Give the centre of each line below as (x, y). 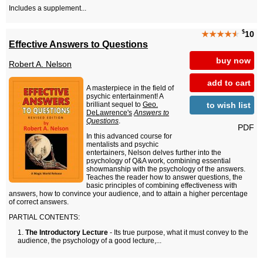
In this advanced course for (129, 136)
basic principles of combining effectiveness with (162, 186)
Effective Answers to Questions (78, 44)
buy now (233, 60)
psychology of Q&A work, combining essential (159, 161)
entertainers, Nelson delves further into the (154, 153)
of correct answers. (39, 202)
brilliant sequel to (114, 105)
